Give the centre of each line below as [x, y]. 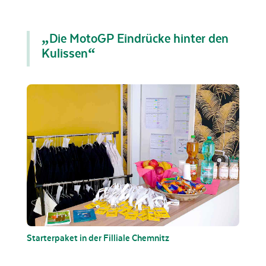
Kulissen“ [68, 53]
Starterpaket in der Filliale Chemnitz [98, 237]
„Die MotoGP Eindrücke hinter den [135, 38]
